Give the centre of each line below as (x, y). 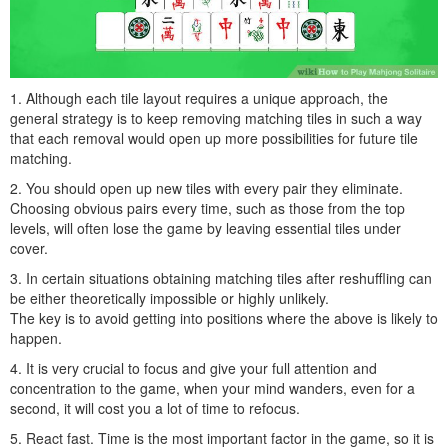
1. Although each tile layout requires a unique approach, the (199, 97)
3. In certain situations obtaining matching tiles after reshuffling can (221, 277)
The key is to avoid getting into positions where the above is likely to (224, 317)
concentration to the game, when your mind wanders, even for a (212, 387)
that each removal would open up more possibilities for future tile (214, 137)
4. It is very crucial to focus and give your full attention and (193, 367)
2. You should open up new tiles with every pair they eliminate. (206, 187)
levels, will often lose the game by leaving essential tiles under (205, 227)
